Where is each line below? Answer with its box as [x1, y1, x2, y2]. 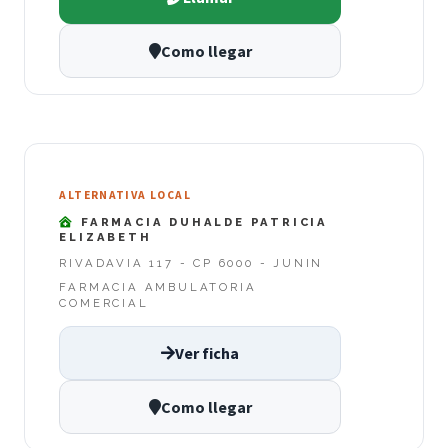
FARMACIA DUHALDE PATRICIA [75, 215, 329, 230]
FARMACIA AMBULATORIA [59, 280, 257, 295]
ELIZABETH [59, 230, 152, 245]
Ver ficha [175, 342, 239, 363]
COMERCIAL [59, 296, 149, 311]
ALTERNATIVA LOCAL [59, 187, 191, 202]
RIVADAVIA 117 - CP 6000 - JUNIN [59, 256, 324, 271]
